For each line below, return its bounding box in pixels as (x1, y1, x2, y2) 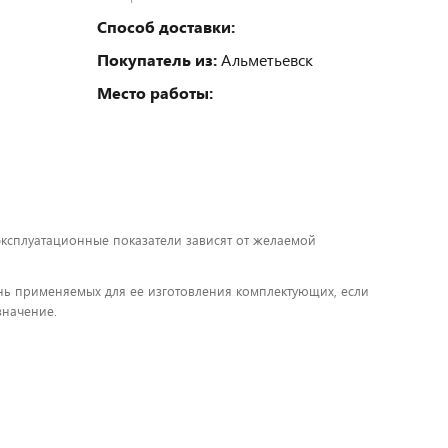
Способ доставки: (97, 15, 235, 37)
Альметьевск (217, 48, 313, 70)
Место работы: (97, 81, 213, 103)
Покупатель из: (97, 48, 217, 70)
